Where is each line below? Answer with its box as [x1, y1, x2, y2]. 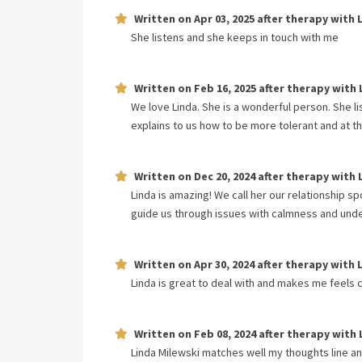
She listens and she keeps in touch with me [131, 30, 339, 44]
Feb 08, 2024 [194, 326, 256, 341]
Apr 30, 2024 [194, 257, 255, 271]
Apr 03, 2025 [194, 11, 255, 26]
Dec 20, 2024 [194, 169, 255, 183]
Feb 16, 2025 [194, 81, 256, 95]
